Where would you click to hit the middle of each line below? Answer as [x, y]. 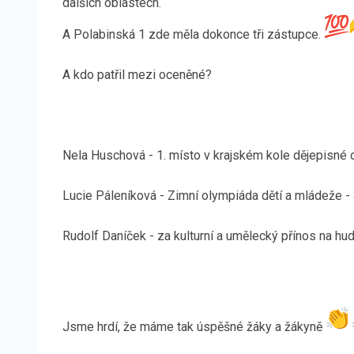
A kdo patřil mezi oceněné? [137, 75]
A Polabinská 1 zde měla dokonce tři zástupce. [193, 34]
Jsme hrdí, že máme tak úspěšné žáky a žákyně [194, 327]
